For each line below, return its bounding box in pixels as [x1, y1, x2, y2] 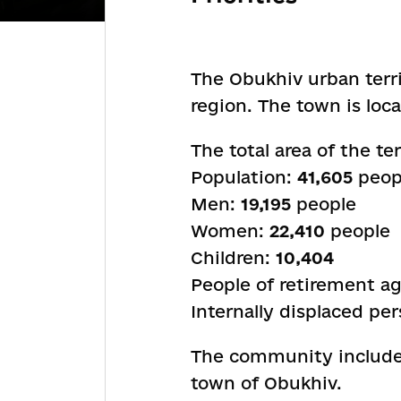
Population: [191, 167, 297, 187]
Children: [191, 248, 276, 268]
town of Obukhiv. [191, 373, 342, 393]
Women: [191, 221, 264, 241]
